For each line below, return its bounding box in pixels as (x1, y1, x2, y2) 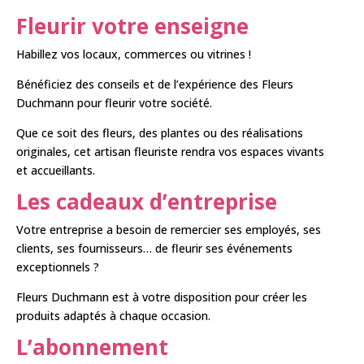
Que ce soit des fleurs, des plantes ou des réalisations (16, 125, 303, 141)
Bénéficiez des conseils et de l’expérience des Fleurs (16, 76, 293, 92)
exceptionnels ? (16, 259, 99, 275)
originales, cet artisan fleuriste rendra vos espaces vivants (16, 144, 324, 159)
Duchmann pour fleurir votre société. (16, 95, 212, 110)
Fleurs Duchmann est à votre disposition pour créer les (16, 289, 307, 305)
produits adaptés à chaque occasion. (16, 308, 210, 323)
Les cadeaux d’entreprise (16, 187, 277, 216)
